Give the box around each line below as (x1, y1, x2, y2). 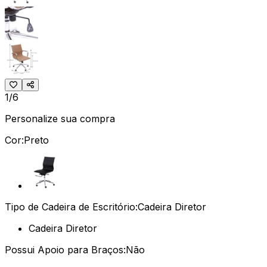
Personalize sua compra (5, 112, 115, 125)
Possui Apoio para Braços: (5, 243, 126, 256)
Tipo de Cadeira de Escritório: (5, 200, 138, 213)
